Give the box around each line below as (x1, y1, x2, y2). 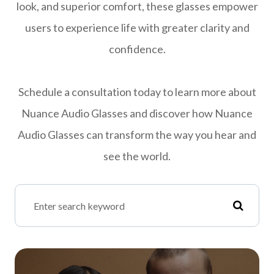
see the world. (103, 149, 171, 163)
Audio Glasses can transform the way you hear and (18, 128, 256, 141)
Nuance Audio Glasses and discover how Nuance (21, 106, 253, 120)
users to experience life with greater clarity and (24, 21, 250, 34)
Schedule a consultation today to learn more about (18, 85, 256, 98)
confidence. (108, 42, 166, 56)
